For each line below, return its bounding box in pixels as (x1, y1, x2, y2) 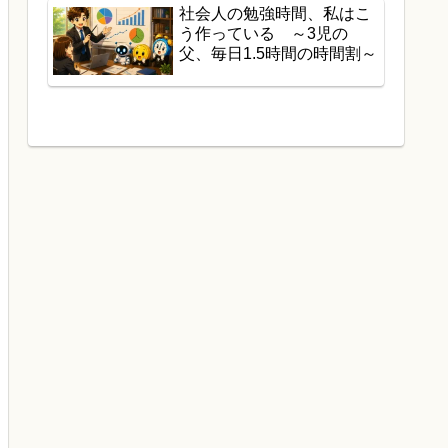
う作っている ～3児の (179, 25, 348, 43)
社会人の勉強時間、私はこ (179, 5, 371, 23)
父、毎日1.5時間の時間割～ (179, 45, 377, 63)
